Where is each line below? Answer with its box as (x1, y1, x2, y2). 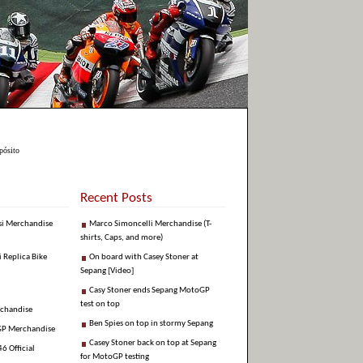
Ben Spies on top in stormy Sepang (89, 319, 213, 329)
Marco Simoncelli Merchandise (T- (89, 220, 211, 229)
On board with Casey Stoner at (89, 253, 199, 263)
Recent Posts (80, 191, 152, 206)
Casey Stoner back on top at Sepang (89, 339, 216, 348)
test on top (80, 300, 120, 310)
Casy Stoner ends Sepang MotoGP (89, 286, 210, 296)
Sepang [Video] (80, 267, 134, 276)
